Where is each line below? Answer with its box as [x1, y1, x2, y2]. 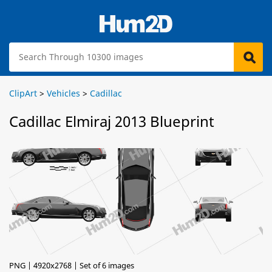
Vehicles [47, 87, 80, 99]
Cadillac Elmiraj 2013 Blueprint [9, 111, 214, 131]
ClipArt [9, 87, 37, 99]
